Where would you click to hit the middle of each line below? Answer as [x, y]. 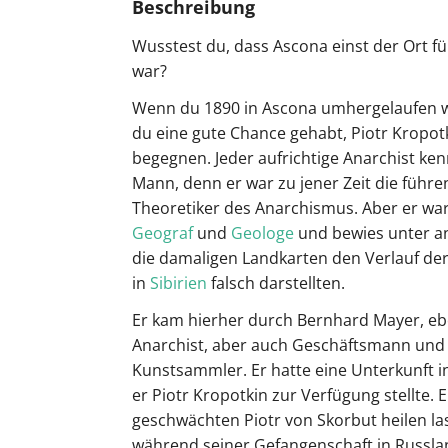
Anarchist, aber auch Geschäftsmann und [288, 345]
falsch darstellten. [276, 283]
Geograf [162, 233]
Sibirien [178, 283]
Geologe [262, 233]
